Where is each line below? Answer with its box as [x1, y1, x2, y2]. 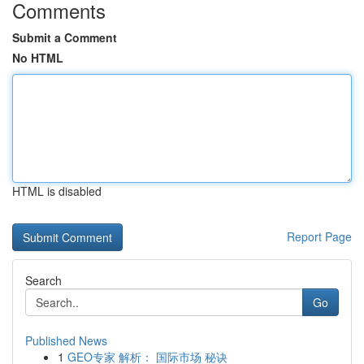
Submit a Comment [12, 29, 117, 45]
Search [25, 272, 62, 288]
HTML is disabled [12, 183, 102, 199]
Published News [25, 332, 107, 349]
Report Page [287, 228, 352, 245]
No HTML [12, 50, 63, 66]
